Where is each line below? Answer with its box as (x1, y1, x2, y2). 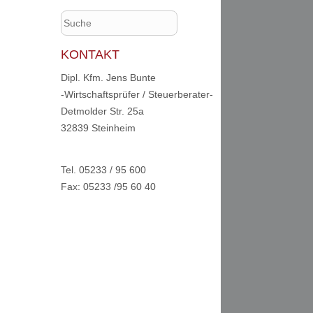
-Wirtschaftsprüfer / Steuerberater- (61, 89, 213, 100)
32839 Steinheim (61, 122, 136, 133)
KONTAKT (61, 48, 119, 61)
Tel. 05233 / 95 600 (61, 164, 146, 175)
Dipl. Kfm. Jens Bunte (61, 72, 156, 83)
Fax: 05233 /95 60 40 (61, 181, 156, 192)
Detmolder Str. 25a (61, 105, 144, 117)
